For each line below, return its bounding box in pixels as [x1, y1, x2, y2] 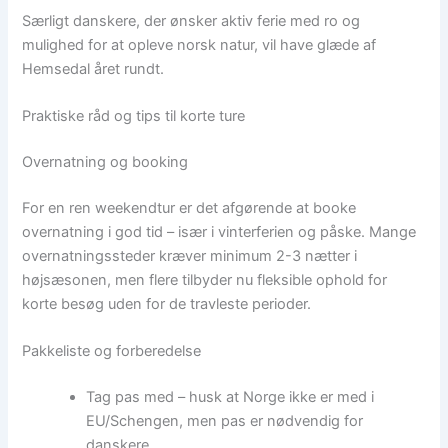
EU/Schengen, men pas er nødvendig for [86, 412, 364, 431]
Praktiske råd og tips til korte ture [22, 107, 246, 126]
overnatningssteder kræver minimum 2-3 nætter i [22, 246, 358, 265]
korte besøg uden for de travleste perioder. [22, 294, 312, 313]
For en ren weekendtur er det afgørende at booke [22, 198, 357, 217]
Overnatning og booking [22, 152, 189, 171]
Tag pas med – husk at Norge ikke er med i [86, 388, 375, 407]
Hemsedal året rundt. [22, 59, 165, 78]
